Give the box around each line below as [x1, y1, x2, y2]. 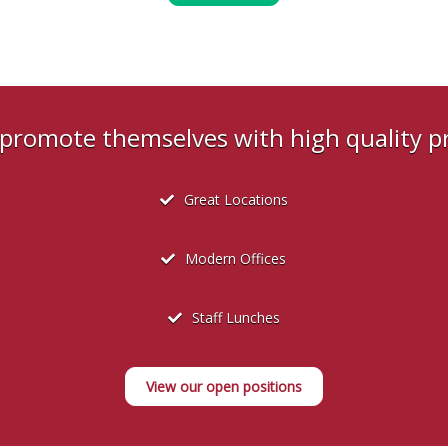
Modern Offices [185, 249, 287, 269]
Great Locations [183, 190, 288, 210]
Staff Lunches [191, 308, 280, 328]
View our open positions [146, 377, 302, 397]
